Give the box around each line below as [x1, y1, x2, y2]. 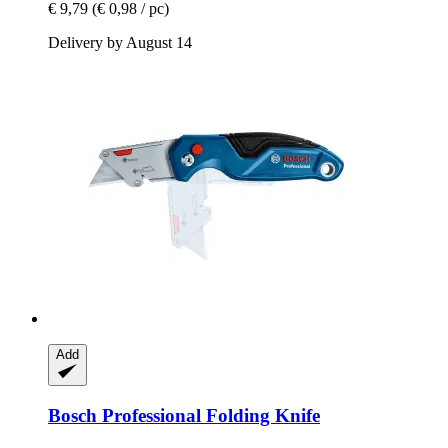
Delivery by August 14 [48, 34, 192, 52]
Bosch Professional [48, 405, 201, 427]
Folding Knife [201, 405, 320, 427]
